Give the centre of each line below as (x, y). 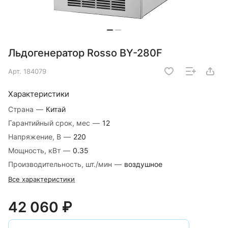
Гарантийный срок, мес (50, 123)
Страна (22, 109)
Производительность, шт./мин (61, 164)
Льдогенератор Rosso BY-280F (85, 53)
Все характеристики (41, 179)
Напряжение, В (36, 137)
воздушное (143, 164)
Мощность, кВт (35, 151)
